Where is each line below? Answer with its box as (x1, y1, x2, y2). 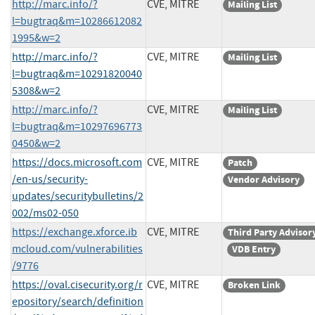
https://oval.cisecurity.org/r (12, 277, 143, 292)
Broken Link (228, 278, 281, 292)
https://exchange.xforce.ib (12, 224, 137, 239)
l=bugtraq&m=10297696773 (12, 119, 142, 134)
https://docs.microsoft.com (12, 155, 142, 169)
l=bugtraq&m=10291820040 (12, 66, 142, 81)
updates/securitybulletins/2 (12, 188, 143, 203)
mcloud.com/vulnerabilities (12, 241, 143, 256)
